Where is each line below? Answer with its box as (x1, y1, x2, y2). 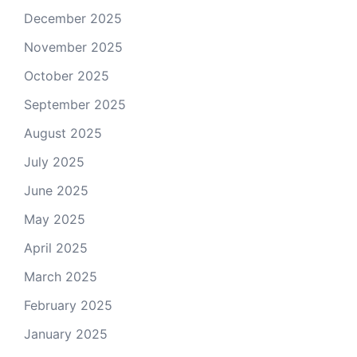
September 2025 (24, 96, 126, 112)
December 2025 (24, 10, 122, 26)
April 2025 (24, 239, 88, 256)
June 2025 (24, 182, 88, 198)
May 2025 (24, 210, 85, 227)
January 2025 (24, 325, 108, 342)
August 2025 (24, 124, 102, 141)
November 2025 (24, 38, 123, 55)
